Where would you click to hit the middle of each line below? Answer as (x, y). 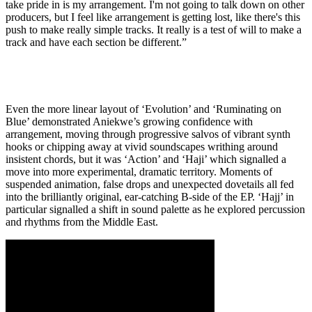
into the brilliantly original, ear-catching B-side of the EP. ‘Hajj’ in (150, 197)
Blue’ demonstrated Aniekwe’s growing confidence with (129, 122)
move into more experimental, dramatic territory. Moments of (139, 172)
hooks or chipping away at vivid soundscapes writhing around (142, 147)
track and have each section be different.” (96, 42)
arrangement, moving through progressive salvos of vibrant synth (148, 134)
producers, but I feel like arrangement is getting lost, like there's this (153, 17)
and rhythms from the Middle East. (82, 222)
